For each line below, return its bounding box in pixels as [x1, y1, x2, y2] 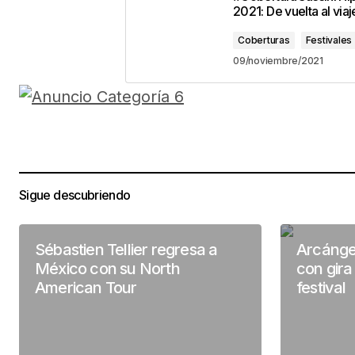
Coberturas [238, 34, 290, 46]
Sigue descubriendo [19, 187, 131, 204]
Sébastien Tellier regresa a [35, 239, 218, 259]
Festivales [305, 34, 353, 46]
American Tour [35, 277, 137, 297]
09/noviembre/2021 [233, 55, 323, 67]
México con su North [35, 258, 180, 278]
